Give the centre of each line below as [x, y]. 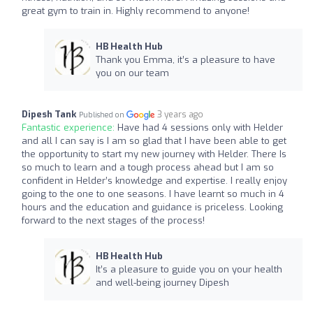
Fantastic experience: [70, 127]
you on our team [132, 73]
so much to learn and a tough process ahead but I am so [148, 167]
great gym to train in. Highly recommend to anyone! [136, 10]
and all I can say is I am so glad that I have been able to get [154, 140]
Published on [103, 115]
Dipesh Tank [49, 114]
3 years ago [181, 114]
